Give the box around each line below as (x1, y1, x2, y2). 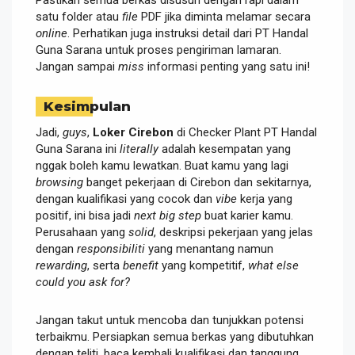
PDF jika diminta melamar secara (138, 9, 311, 24)
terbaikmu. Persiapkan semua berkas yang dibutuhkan (36, 329, 314, 344)
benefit (123, 258, 158, 273)
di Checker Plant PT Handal (174, 124, 317, 139)
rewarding (36, 258, 87, 273)
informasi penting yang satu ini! (144, 59, 310, 74)
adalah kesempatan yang (158, 141, 291, 156)
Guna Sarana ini (36, 141, 120, 156)
